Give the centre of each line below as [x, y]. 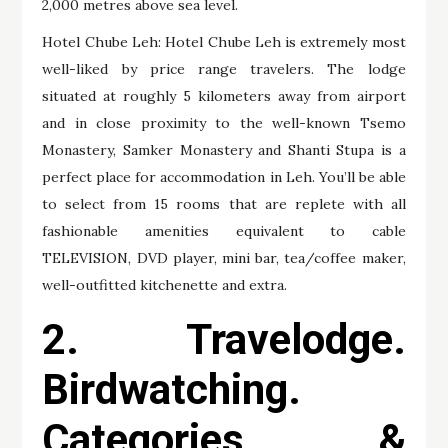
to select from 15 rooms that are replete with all [224, 204]
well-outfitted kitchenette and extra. [165, 285]
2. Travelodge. [224, 340]
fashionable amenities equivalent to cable [224, 231]
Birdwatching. [172, 390]
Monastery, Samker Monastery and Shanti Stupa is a [224, 150]
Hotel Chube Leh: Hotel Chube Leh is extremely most [224, 42]
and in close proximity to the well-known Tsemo [224, 123]
